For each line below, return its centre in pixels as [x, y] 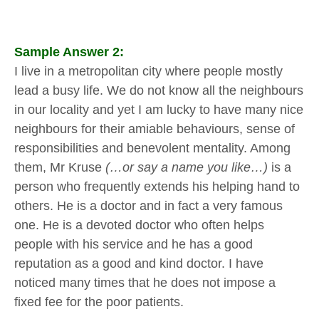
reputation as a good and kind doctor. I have [139, 264]
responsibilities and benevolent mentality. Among [152, 148]
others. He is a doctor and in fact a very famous [148, 206]
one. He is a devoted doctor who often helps [139, 225]
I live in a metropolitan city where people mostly [148, 72]
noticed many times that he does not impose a [145, 283]
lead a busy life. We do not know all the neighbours [159, 91]
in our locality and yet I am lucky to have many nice [159, 110]
